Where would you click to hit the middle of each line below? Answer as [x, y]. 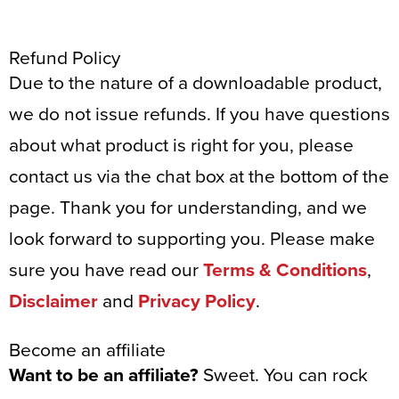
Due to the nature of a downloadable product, [195, 83]
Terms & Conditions [285, 270]
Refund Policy [65, 58]
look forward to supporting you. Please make [192, 239]
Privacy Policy [197, 301]
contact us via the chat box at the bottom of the [199, 176]
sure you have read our [106, 270]
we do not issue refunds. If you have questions [199, 114]
